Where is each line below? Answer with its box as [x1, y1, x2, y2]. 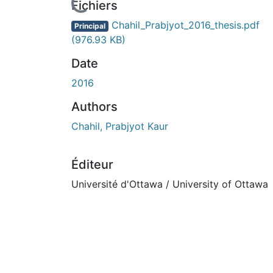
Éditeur [71, 157, 113, 172]
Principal [74, 21, 105, 30]
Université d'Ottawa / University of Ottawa [71, 177, 268, 190]
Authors [71, 99, 118, 114]
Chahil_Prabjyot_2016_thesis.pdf [108, 18, 260, 31]
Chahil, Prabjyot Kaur [71, 119, 168, 132]
